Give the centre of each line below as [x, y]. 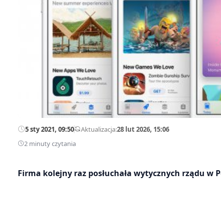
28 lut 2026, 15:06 [143, 129]
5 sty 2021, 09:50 [50, 129]
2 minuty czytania [50, 143]
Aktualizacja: [99, 129]
